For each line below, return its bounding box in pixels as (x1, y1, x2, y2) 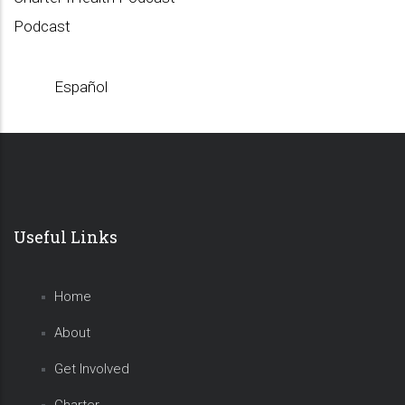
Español (54, 78, 108, 96)
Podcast (14, 17, 71, 35)
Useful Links (14, 226, 118, 248)
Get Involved (54, 361, 129, 377)
